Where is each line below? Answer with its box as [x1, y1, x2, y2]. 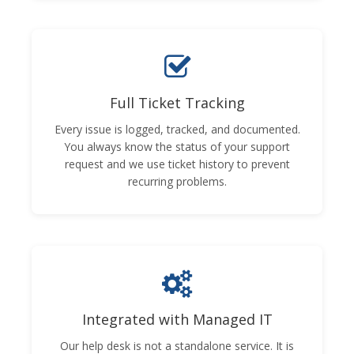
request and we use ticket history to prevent [64, 156, 290, 171]
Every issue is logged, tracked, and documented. [54, 121, 300, 137]
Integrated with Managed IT [81, 309, 273, 329]
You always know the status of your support [64, 138, 290, 154]
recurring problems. [127, 173, 227, 189]
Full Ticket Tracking [109, 92, 245, 112]
